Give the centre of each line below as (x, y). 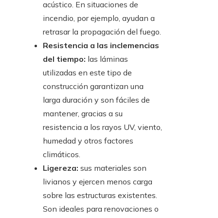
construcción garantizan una (93, 86)
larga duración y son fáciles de (96, 100)
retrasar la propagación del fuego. (102, 32)
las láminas (108, 59)
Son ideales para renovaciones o (101, 209)
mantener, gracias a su (83, 114)
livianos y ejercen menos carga (98, 182)
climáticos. (62, 154)
